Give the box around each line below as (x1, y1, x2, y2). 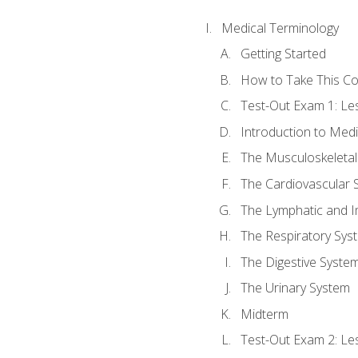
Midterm (240, 304, 288, 323)
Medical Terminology (221, 18, 339, 37)
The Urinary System (240, 279, 350, 297)
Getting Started (240, 45, 326, 63)
